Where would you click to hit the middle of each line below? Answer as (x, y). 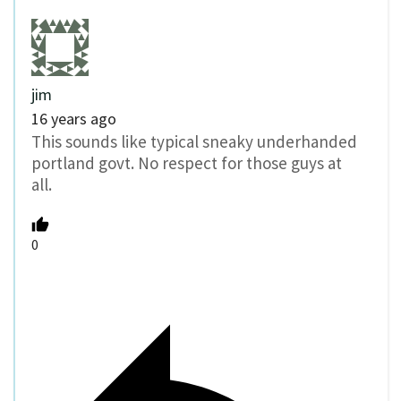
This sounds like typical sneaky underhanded (194, 142)
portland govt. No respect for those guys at (187, 163)
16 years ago (74, 119)
